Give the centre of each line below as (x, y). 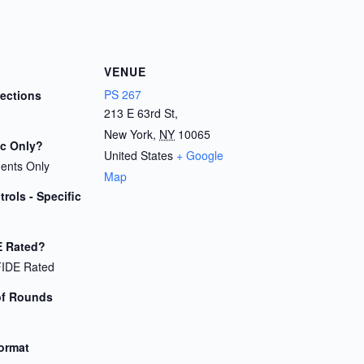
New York (128, 134)
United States (139, 155)
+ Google (200, 155)
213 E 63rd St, (141, 113)
